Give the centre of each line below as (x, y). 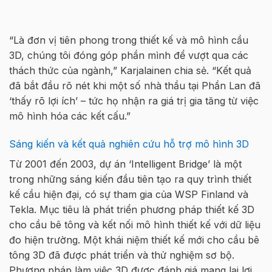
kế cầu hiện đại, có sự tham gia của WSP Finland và (129, 194)
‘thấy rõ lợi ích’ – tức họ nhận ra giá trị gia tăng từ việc (134, 100)
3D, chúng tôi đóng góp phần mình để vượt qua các (129, 55)
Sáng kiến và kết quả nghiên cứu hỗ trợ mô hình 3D (129, 144)
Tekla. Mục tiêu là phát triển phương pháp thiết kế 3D (132, 209)
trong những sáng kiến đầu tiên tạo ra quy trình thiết (130, 179)
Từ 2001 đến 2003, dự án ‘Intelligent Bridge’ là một (125, 164)
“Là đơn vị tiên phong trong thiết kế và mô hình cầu (129, 40)
